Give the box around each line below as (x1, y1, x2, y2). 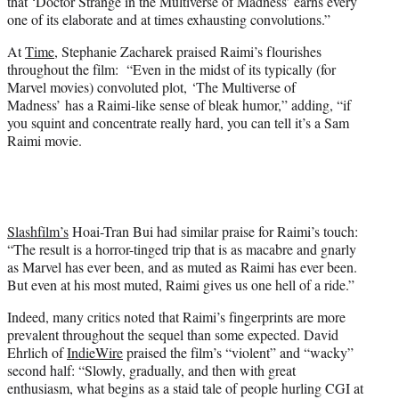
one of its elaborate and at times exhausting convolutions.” (7, 9, 330, 28)
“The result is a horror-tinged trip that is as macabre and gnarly (7, 239, 356, 258)
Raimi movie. (7, 130, 82, 150)
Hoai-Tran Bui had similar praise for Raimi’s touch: (69, 221, 358, 240)
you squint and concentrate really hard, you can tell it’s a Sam (7, 112, 349, 132)
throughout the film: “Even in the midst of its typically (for (7, 59, 336, 78)
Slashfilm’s (7, 221, 69, 240)
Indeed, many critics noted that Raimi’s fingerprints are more (7, 306, 346, 326)
